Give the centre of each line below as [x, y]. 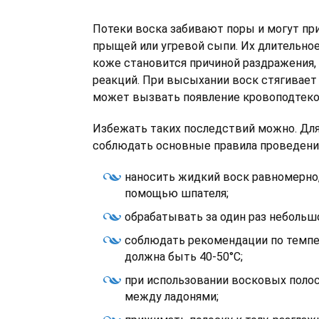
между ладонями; [172, 297]
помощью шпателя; [177, 193]
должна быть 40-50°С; [184, 257]
